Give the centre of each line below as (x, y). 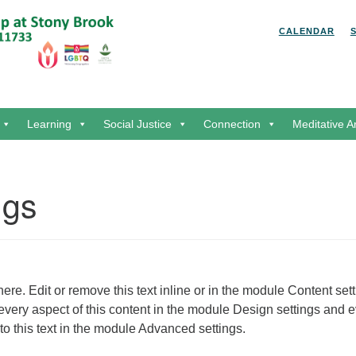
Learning (49, 124)
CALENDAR (306, 31)
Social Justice (137, 124)
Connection (232, 124)
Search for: (68, 24)
